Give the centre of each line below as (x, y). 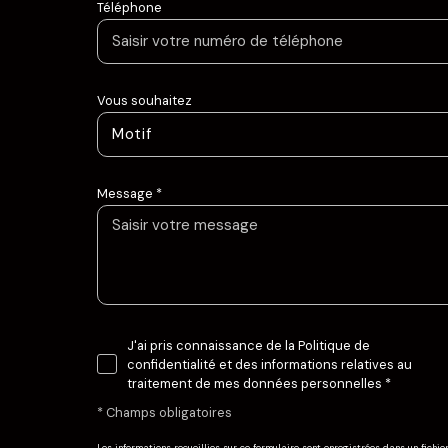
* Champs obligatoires (164, 413)
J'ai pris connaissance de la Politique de (248, 345)
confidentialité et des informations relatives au (269, 364)
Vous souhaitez (144, 100)
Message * (129, 193)
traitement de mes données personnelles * (258, 383)
